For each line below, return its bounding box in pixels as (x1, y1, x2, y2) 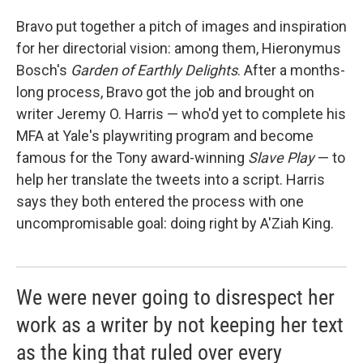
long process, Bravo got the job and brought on (16, 83, 314, 101)
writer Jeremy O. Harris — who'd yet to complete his (16, 105, 346, 123)
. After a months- (237, 62, 345, 79)
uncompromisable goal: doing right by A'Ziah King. (16, 215, 334, 233)
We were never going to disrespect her (16, 285, 335, 310)
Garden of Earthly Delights (70, 62, 237, 79)
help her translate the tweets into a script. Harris (16, 171, 325, 189)
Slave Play (248, 149, 314, 167)
